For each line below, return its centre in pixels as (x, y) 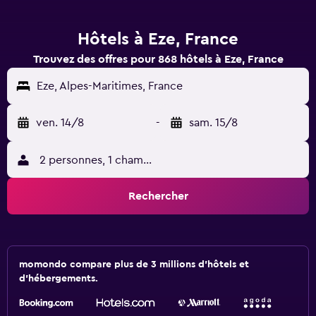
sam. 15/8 (213, 123)
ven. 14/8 (60, 123)
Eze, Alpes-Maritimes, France (110, 86)
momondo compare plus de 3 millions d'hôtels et (134, 265)
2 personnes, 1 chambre (100, 160)
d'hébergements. (59, 279)
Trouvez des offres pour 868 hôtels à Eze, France (158, 59)
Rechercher (158, 196)
